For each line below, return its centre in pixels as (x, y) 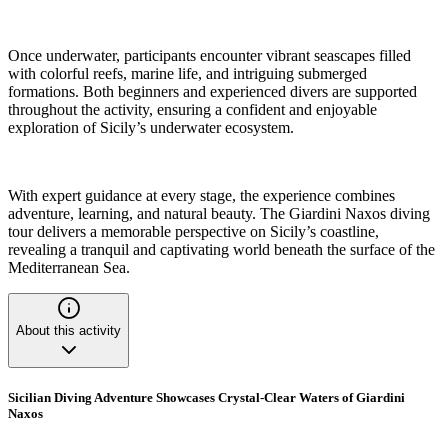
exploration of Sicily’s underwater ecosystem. (151, 128)
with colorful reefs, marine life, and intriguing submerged (187, 74)
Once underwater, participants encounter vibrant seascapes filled (209, 56)
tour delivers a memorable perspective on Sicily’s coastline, (193, 232)
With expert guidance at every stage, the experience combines (201, 196)
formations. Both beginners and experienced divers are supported (212, 92)
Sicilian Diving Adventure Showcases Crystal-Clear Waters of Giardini (206, 398)
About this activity (68, 331)
